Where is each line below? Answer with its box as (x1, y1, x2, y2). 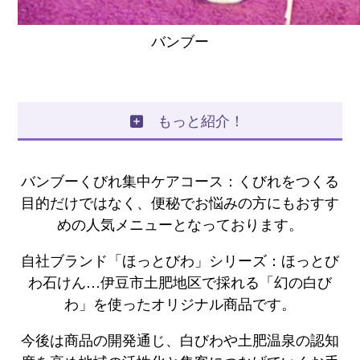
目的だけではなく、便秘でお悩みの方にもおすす (21, 191, 339, 213)
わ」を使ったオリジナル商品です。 (64, 292, 296, 314)
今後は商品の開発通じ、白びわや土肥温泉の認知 (21, 329, 339, 350)
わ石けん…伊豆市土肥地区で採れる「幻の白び (28, 271, 332, 292)
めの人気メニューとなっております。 (57, 213, 303, 235)
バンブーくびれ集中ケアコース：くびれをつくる (21, 170, 339, 191)
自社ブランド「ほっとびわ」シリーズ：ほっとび (21, 249, 339, 271)
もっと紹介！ (142, 109, 244, 131)
